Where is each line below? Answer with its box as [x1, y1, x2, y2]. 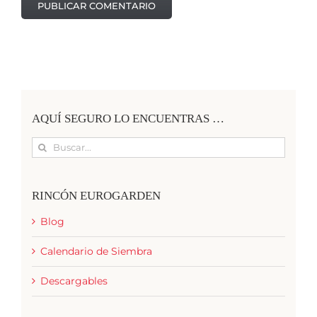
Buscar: [31, 137, 68, 150]
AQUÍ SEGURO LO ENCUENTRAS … [32, 111, 224, 125]
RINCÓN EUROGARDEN [32, 188, 161, 202]
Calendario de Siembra [40, 244, 152, 258]
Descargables [40, 274, 108, 287]
